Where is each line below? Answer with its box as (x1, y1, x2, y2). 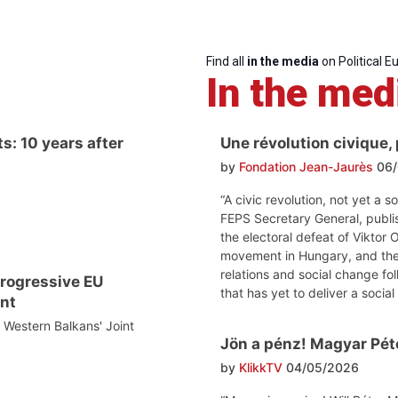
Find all (206, 53, 247, 68)
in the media (247, 53, 319, 68)
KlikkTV (239, 359, 283, 375)
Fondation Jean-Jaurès (239, 158, 373, 174)
